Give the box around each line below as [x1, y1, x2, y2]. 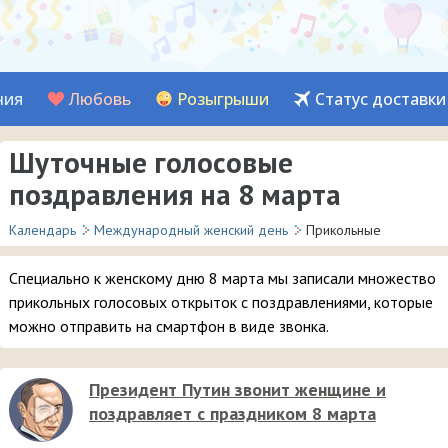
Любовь [69, 88, 131, 110]
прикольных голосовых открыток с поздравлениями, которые [9, 292, 433, 312]
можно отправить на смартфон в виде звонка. [9, 316, 329, 336]
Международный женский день [94, 221, 288, 239]
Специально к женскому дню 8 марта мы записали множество [9, 268, 436, 288]
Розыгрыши [177, 88, 269, 110]
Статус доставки [315, 88, 446, 110]
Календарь [9, 221, 76, 239]
